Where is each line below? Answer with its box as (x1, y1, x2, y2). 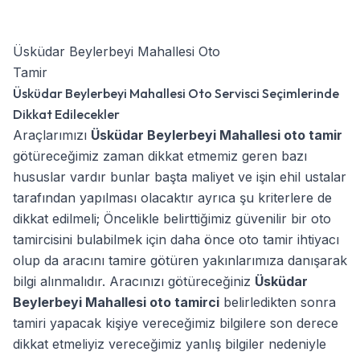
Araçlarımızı (13, 126, 91, 143)
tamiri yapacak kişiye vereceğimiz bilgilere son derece (13, 314, 338, 331)
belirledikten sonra (219, 293, 336, 310)
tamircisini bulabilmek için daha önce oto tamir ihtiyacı (13, 231, 339, 247)
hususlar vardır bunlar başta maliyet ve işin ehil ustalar (13, 168, 346, 185)
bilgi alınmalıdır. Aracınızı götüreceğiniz (13, 272, 255, 289)
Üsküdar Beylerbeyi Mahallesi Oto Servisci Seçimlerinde (13, 84, 339, 101)
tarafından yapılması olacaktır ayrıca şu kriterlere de (13, 189, 332, 206)
